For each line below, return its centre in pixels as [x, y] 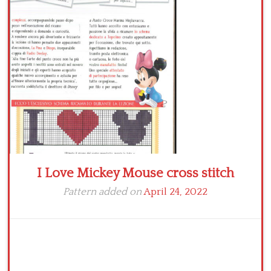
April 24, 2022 [176, 192]
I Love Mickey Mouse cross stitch [135, 174]
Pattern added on [104, 192]
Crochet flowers [54, 12]
